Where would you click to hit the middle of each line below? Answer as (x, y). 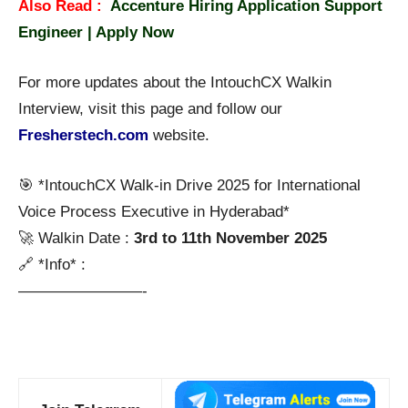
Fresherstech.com (83, 136)
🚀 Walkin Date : (76, 239)
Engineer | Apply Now (96, 33)
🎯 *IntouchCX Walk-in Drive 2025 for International (189, 186)
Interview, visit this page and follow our (150, 109)
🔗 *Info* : (52, 265)
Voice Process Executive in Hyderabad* (154, 212)
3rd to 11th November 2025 (230, 239)
